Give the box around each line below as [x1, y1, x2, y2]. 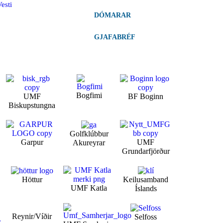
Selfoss [134, 213, 157, 222]
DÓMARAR [94, 11, 131, 19]
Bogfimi [76, 91, 102, 100]
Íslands [134, 184, 157, 193]
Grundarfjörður [121, 146, 170, 155]
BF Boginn [128, 92, 164, 101]
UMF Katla [71, 183, 108, 192]
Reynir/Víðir [12, 212, 52, 221]
